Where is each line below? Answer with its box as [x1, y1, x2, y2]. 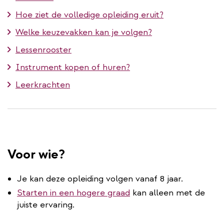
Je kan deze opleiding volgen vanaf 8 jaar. [17, 172, 183, 184]
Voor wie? [7, 145, 65, 162]
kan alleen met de [130, 186, 205, 198]
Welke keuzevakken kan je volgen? [15, 26, 152, 38]
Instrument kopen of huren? [15, 61, 130, 73]
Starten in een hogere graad [17, 186, 130, 198]
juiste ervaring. [17, 198, 74, 210]
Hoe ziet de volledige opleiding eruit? [15, 8, 163, 20]
